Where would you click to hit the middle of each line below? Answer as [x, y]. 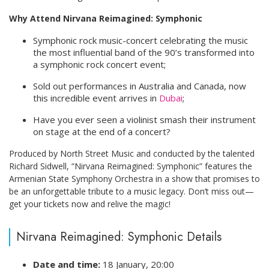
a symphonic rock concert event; [99, 64]
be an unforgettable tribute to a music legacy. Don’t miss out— [131, 191]
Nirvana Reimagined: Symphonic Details [119, 237]
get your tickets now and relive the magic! [90, 204]
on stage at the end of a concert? [102, 131]
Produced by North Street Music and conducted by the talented [132, 153]
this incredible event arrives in [96, 98]
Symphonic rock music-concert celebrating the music [141, 40]
